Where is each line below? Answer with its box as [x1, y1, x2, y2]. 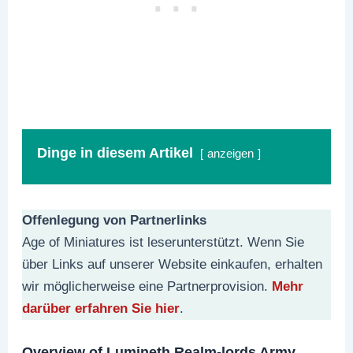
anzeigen [207, 147, 255, 161]
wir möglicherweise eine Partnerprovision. [22, 279, 273, 295]
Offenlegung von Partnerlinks [22, 213, 207, 229]
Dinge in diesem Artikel [37, 144, 194, 162]
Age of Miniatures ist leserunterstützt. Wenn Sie [22, 235, 305, 251]
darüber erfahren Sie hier [22, 301, 180, 317]
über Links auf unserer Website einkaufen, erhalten [22, 257, 323, 273]
